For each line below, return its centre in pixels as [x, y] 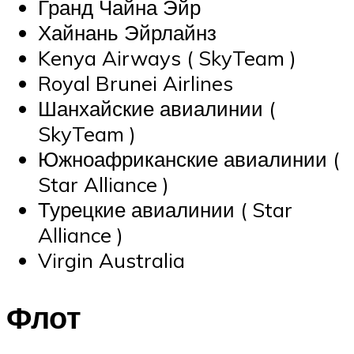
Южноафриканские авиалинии [183, 159]
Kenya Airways [109, 58]
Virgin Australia [111, 260]
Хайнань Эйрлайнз [127, 33]
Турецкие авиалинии [136, 210]
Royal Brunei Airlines [136, 83]
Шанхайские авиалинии [151, 109]
